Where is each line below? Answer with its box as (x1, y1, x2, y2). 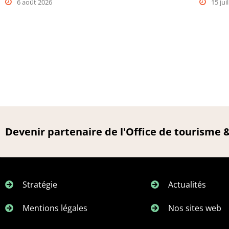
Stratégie (22, 179, 57, 191)
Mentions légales (22, 202, 87, 214)
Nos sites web (168, 202, 221, 214)
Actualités (168, 179, 206, 191)
